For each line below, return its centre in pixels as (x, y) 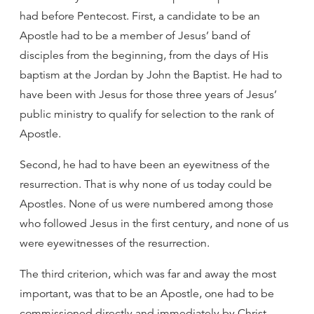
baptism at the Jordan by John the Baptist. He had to (151, 75)
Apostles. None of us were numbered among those (146, 204)
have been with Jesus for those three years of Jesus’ (148, 95)
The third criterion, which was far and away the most (148, 274)
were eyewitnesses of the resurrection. (115, 243)
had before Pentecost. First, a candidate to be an (140, 16)
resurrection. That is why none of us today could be (146, 184)
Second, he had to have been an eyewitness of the (145, 165)
